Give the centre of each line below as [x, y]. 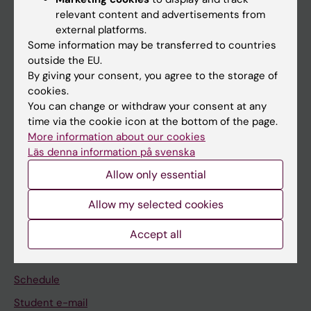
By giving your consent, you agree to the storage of [153, 75]
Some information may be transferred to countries [152, 45]
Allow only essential [155, 174]
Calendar [36, 174]
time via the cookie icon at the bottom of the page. [153, 121]
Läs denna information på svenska [111, 152]
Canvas [32, 257]
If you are [37, 37]
